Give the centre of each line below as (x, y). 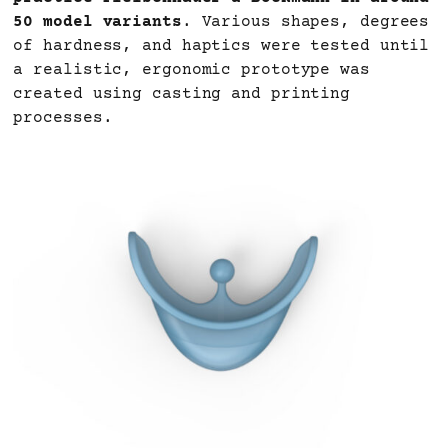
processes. (63, 118)
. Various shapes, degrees (305, 22)
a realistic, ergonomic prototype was (191, 70)
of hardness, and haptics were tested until (221, 46)
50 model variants (97, 22)
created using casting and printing (182, 94)
